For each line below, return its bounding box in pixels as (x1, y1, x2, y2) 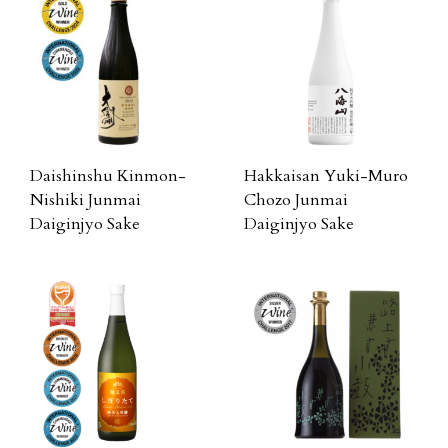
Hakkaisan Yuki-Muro (244, 164, 408, 187)
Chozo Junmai (244, 188, 348, 211)
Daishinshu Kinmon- (30, 164, 186, 187)
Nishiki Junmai (30, 188, 141, 211)
